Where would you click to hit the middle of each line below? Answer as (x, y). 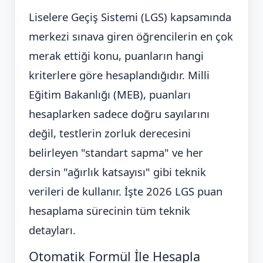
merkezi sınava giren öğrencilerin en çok (131, 36)
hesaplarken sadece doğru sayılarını (119, 114)
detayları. (52, 230)
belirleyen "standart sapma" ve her (116, 153)
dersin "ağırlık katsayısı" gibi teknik (117, 172)
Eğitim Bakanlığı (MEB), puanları (110, 95)
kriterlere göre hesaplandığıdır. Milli (119, 75)
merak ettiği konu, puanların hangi (116, 56)
